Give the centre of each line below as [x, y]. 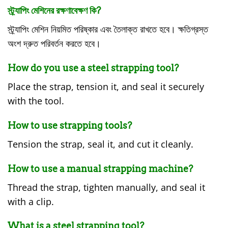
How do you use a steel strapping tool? [93, 68]
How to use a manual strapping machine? [100, 168]
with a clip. [31, 201]
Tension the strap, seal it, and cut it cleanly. [101, 144]
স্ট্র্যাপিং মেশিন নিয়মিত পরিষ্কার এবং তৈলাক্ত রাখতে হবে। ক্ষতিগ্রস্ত [108, 29]
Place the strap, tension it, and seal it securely [106, 86]
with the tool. [36, 101]
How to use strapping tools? [70, 125]
